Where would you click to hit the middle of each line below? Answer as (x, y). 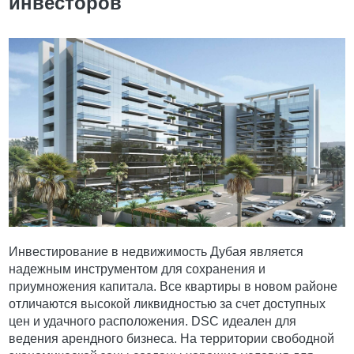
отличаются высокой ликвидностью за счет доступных (168, 304)
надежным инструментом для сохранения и (137, 269)
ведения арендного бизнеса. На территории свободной (172, 339)
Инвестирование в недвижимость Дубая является (156, 252)
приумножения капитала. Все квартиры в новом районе (173, 287)
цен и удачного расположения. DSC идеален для (153, 322)
